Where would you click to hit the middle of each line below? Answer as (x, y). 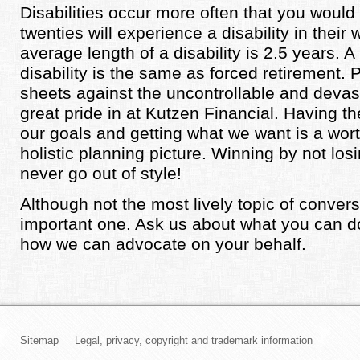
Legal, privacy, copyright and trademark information (194, 341)
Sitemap (39, 341)
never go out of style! (101, 173)
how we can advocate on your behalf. (166, 243)
